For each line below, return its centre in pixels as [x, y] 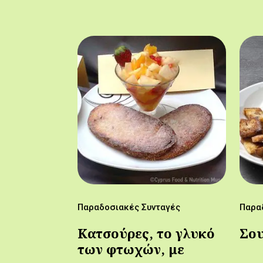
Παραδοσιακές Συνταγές [129, 208]
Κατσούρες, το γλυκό [146, 234]
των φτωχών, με [131, 249]
